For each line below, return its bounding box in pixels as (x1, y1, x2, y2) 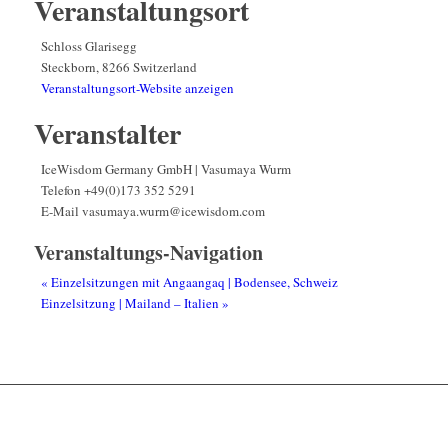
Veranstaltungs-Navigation (33, 237, 263, 267)
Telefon (40, 180, 84, 199)
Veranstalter (33, 112, 181, 154)
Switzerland (132, 57, 197, 76)
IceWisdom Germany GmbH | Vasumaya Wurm (40, 159, 291, 178)
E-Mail (40, 201, 82, 220)
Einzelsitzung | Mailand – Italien (40, 293, 222, 312)
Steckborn (40, 57, 96, 76)
